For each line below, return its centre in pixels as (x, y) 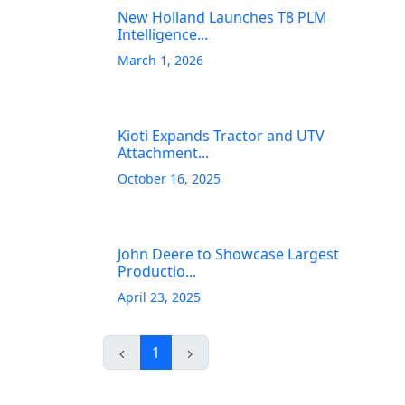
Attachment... (163, 153)
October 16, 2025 (169, 179)
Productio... (157, 271)
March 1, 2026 (160, 60)
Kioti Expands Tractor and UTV (221, 136)
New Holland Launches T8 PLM (222, 17)
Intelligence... (163, 34)
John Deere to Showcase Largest (228, 254)
